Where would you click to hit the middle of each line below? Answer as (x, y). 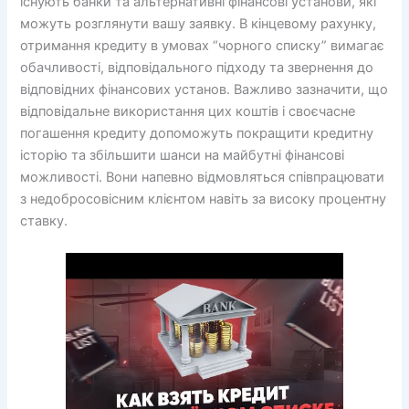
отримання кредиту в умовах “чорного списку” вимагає (203, 45)
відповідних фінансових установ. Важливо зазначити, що (204, 89)
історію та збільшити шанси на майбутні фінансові (183, 155)
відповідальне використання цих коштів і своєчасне (188, 111)
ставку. (44, 220)
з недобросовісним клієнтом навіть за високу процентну (204, 199)
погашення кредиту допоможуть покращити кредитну (197, 133)
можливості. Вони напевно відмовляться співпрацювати (203, 177)
